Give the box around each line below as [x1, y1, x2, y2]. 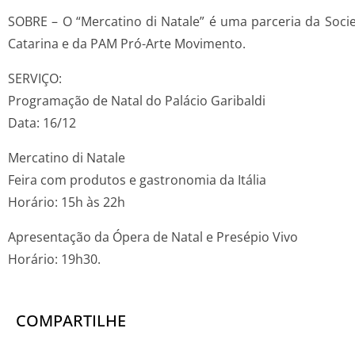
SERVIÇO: [8, 70, 62, 88]
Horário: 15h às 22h [8, 193, 125, 212]
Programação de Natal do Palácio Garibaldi [8, 92, 265, 110]
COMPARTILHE [16, 310, 126, 332]
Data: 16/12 [8, 114, 76, 132]
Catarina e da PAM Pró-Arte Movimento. [8, 35, 246, 53]
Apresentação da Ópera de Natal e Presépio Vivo [8, 228, 298, 246]
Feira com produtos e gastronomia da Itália [8, 171, 266, 189]
